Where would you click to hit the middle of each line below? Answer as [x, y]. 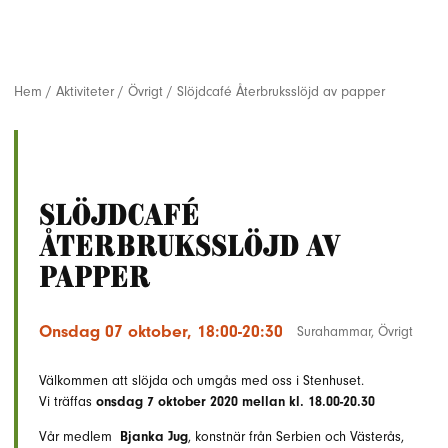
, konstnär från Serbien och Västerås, [296, 436]
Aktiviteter [85, 91]
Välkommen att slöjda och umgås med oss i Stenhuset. [201, 380]
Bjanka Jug [150, 436]
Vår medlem [75, 436]
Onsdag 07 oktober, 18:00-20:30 [161, 331]
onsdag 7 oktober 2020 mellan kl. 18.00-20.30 [239, 401]
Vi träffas [67, 401]
